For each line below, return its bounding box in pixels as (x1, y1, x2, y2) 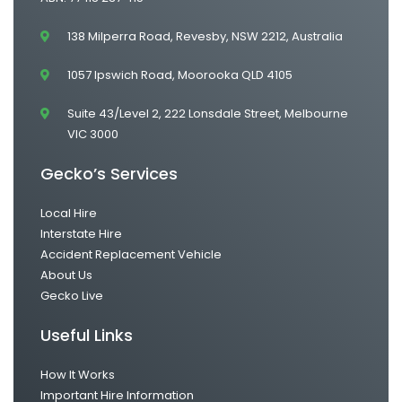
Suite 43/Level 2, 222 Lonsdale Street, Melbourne (67, 104, 348, 122)
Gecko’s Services (40, 162, 178, 185)
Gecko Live (40, 286, 103, 304)
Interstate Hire (40, 224, 122, 242)
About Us (40, 266, 92, 284)
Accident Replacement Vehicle (40, 245, 222, 263)
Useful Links (40, 323, 133, 346)
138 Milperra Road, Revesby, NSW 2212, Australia (67, 27, 343, 45)
